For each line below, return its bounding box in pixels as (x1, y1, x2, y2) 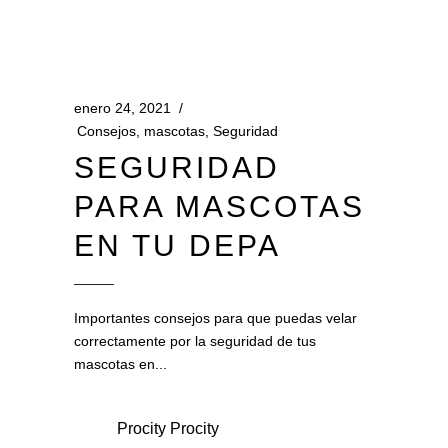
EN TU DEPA (74, 229, 281, 262)
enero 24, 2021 (74, 100, 171, 116)
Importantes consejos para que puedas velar (74, 310, 357, 326)
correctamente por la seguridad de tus (74, 333, 316, 349)
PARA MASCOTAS (74, 190, 365, 223)
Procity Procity (117, 420, 219, 437)
